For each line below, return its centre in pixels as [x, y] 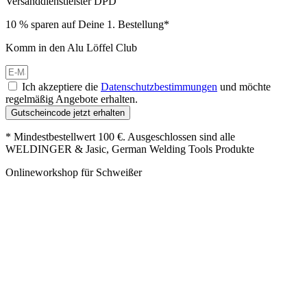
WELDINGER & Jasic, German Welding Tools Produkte [130, 149]
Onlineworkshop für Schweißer [74, 172]
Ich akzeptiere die [61, 86]
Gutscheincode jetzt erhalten [68, 112]
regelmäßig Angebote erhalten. [72, 99]
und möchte [244, 86]
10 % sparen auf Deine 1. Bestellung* [87, 24]
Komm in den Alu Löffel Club [71, 47]
